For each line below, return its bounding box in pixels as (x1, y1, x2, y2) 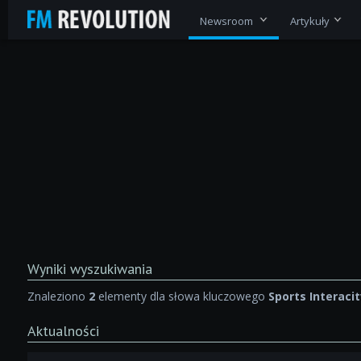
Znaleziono (27, 288, 89, 304)
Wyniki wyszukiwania (27, 259, 152, 278)
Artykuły (289, 13, 330, 28)
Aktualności (27, 321, 99, 340)
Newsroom (199, 13, 255, 28)
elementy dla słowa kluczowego (94, 288, 268, 304)
